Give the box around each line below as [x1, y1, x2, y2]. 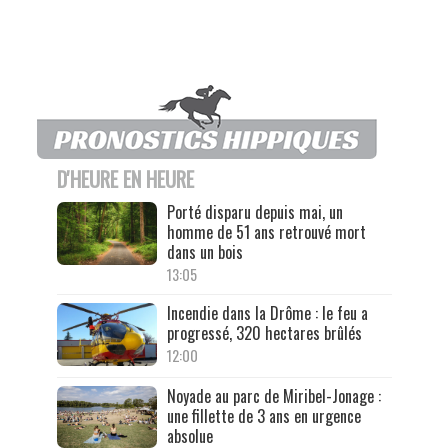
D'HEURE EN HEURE [56, 164, 194, 195]
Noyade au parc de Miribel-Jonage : [166, 383, 381, 408]
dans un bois [166, 240, 243, 265]
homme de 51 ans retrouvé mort [166, 220, 366, 245]
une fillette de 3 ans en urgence [166, 403, 361, 428]
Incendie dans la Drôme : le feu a [166, 301, 368, 326]
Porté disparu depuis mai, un [166, 200, 343, 225]
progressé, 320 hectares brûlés [166, 321, 362, 346]
